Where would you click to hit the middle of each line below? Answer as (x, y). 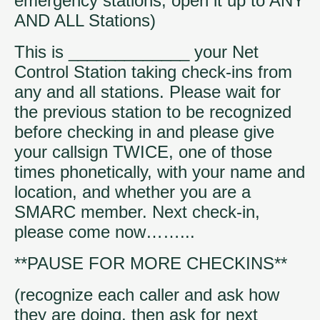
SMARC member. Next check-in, (137, 211)
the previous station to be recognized (153, 111)
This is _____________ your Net (136, 51)
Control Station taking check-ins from (153, 71)
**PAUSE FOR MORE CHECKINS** (151, 263)
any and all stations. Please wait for (147, 91)
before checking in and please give (144, 131)
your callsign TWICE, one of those (143, 151)
